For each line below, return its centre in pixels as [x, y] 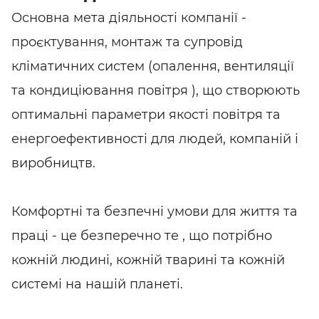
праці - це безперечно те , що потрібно [142, 235]
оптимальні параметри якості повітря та [146, 114]
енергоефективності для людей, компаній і [155, 138]
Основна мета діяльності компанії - [129, 17]
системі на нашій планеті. [97, 284]
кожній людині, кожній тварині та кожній [148, 260]
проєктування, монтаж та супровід [127, 42]
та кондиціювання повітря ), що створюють [156, 90]
